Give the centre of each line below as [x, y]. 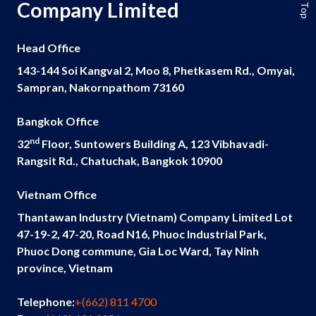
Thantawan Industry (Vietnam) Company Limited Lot [155, 217]
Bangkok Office [58, 121]
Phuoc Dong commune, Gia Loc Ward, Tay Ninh [138, 251]
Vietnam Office [57, 195]
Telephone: [46, 302]
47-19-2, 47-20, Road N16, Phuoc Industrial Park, [142, 234]
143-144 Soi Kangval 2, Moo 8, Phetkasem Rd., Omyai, [156, 71]
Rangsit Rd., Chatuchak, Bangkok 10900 [120, 161]
